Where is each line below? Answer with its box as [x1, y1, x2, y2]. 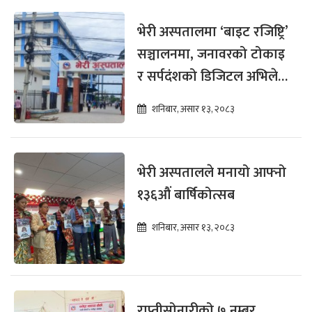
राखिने [137, 87, 171, 111]
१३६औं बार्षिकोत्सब [137, 183, 235, 208]
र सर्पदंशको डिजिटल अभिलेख [137, 65, 290, 89]
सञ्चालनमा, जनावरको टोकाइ [137, 42, 286, 67]
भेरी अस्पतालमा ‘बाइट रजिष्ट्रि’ [137, 20, 289, 45]
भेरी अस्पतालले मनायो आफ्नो [137, 161, 287, 185]
